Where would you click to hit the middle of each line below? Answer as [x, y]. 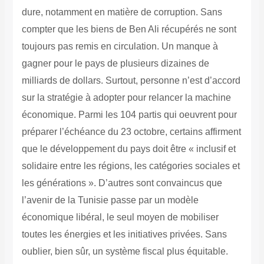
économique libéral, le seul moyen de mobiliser [120, 217]
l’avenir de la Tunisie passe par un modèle [110, 200]
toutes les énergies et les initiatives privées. [113, 235]
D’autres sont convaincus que [160, 183]
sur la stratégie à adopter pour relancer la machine [126, 98]
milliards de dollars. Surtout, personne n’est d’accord [131, 81]
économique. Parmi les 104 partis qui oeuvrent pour [129, 115]
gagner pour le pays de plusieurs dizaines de [115, 64]
